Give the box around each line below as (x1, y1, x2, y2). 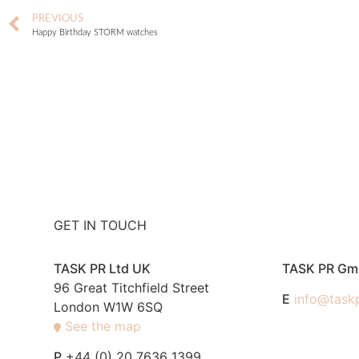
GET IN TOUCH (54, 216, 147, 233)
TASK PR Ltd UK (54, 260, 151, 276)
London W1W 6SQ (54, 298, 163, 315)
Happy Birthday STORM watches (32, 27, 158, 37)
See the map (65, 317, 142, 334)
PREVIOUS (32, 13, 83, 23)
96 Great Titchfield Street (54, 279, 210, 296)
